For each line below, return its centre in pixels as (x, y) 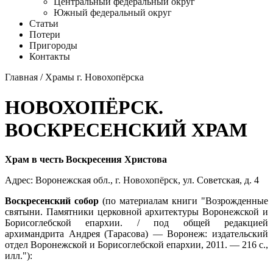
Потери (45, 35)
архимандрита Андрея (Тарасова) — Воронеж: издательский (136, 234)
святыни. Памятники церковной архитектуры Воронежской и (136, 212)
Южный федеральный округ (113, 13)
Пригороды (53, 46)
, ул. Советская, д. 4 (218, 180)
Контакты (50, 57)
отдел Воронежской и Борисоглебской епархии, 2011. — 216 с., (136, 245)
